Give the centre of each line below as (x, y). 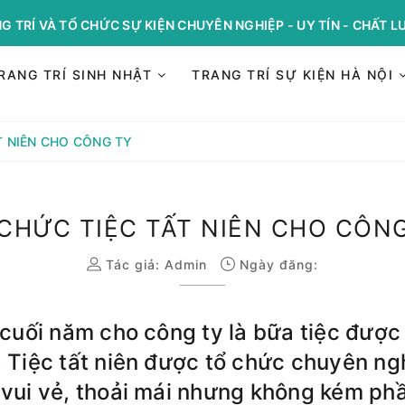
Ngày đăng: (276, 264)
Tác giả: (132, 264)
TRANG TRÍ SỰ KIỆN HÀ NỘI (295, 75)
